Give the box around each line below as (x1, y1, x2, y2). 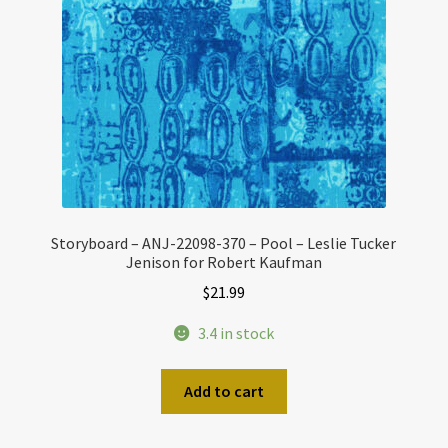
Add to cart (183, 381, 264, 402)
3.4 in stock (198, 323, 275, 344)
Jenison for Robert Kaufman (125, 251, 322, 272)
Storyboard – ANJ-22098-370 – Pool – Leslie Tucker (51, 232, 397, 253)
